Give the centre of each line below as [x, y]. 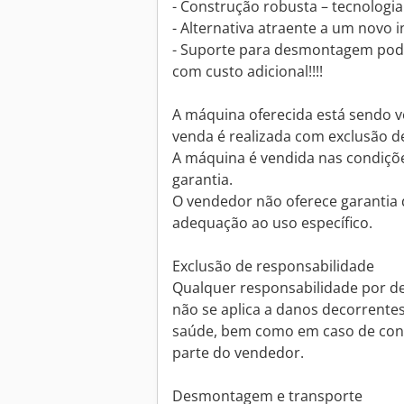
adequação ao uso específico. [272, 223]
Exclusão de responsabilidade [273, 266]
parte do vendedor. [238, 353]
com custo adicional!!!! [248, 72]
